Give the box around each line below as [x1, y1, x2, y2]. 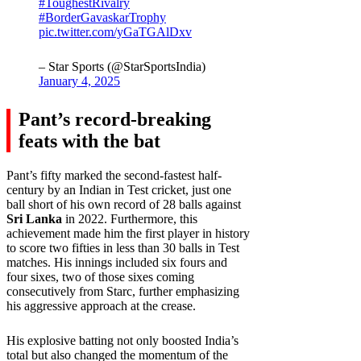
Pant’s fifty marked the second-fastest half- [6, 168, 222, 183]
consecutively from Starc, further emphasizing [6, 284, 239, 299]
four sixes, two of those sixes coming [6, 270, 194, 284]
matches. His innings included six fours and [6, 255, 227, 270]
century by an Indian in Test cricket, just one [6, 183, 231, 197]
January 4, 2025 [39, 74, 120, 89]
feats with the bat [19, 131, 160, 152]
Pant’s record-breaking [19, 109, 211, 131]
